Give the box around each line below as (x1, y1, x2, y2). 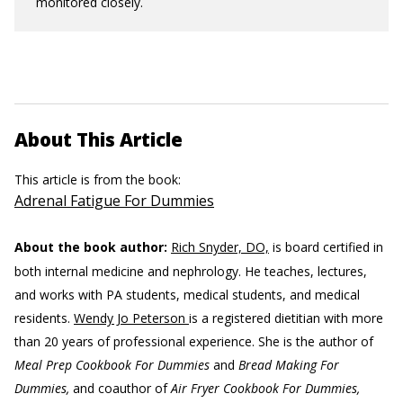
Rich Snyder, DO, (171, 238, 269, 255)
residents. (14, 309, 70, 327)
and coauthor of (73, 380, 171, 397)
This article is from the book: (14, 171, 184, 188)
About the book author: (14, 238, 167, 255)
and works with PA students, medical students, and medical (14, 286, 360, 303)
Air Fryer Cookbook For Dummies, (171, 380, 360, 397)
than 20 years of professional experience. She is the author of (14, 333, 373, 350)
